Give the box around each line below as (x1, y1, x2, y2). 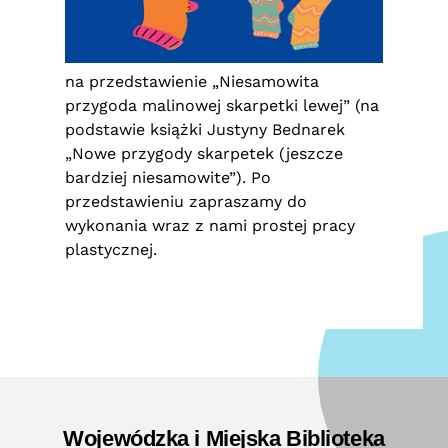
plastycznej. (65, 240, 157, 259)
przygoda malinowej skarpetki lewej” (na (65, 96, 379, 115)
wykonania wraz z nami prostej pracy (65, 216, 355, 235)
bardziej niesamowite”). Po (65, 168, 271, 187)
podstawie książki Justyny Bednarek (65, 120, 345, 139)
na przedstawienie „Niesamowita (65, 72, 319, 91)
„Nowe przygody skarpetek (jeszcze (65, 144, 343, 163)
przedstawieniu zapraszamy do (65, 192, 307, 211)
